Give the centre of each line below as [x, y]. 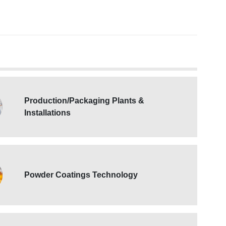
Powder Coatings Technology [81, 175]
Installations [47, 113]
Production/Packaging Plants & [84, 101]
